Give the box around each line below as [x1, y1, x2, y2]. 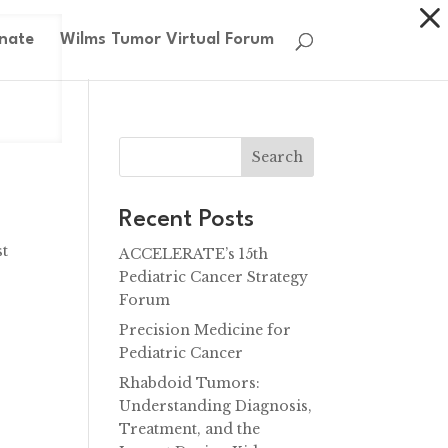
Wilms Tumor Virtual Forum [59, 31, 274, 48]
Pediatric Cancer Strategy [119, 268, 309, 286]
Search [251, 148, 303, 166]
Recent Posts [119, 208, 255, 232]
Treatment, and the [119, 420, 261, 438]
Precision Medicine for [119, 321, 292, 339]
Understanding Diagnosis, [119, 397, 313, 415]
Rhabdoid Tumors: [119, 374, 261, 392]
